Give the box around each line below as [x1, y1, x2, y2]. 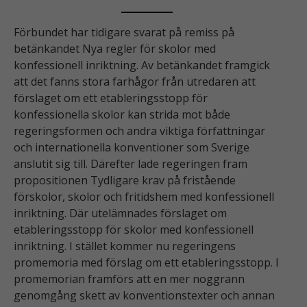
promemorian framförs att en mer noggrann [14, 271, 245, 287]
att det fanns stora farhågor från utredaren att [14, 74, 256, 90]
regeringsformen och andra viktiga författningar [14, 123, 265, 139]
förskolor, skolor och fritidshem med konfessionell [14, 189, 274, 205]
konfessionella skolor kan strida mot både [14, 107, 230, 123]
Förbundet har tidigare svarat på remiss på [14, 25, 234, 40]
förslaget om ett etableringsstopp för [14, 90, 208, 106]
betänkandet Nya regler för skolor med [14, 41, 216, 57]
